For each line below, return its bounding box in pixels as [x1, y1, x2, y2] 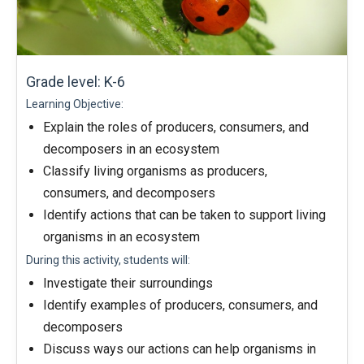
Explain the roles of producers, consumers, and [43, 119, 309, 135]
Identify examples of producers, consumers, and [43, 297, 318, 313]
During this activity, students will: [26, 253, 190, 266]
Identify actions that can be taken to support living [43, 207, 326, 223]
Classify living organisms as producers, [43, 163, 267, 179]
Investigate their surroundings [43, 275, 213, 291]
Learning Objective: [26, 97, 123, 110]
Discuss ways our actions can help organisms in [43, 341, 316, 357]
